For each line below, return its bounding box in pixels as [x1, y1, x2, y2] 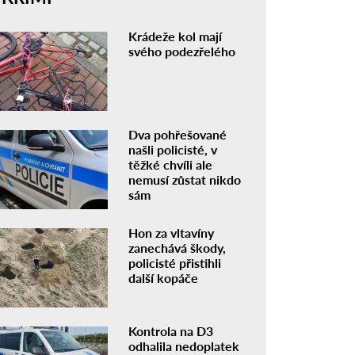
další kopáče [128, 269, 199, 285]
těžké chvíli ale [128, 157, 213, 173]
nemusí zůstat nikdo [128, 172, 242, 188]
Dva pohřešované [128, 127, 227, 143]
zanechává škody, [128, 239, 227, 255]
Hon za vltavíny [128, 224, 215, 240]
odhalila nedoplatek [128, 338, 240, 353]
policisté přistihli [128, 254, 222, 270]
